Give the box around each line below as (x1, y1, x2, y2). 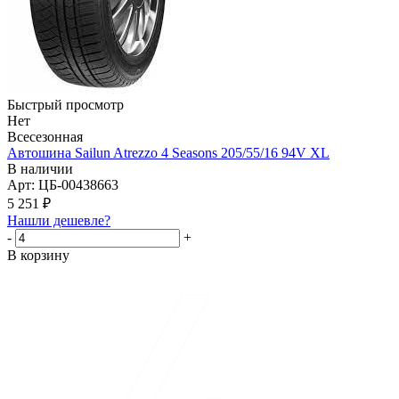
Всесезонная (7, 129, 83, 145)
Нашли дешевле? (7, 213, 110, 229)
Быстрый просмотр (7, 97, 124, 113)
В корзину (7, 248, 69, 264)
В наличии (7, 161, 73, 177)
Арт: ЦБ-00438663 (7, 177, 118, 193)
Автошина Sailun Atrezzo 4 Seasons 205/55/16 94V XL (7, 145, 330, 161)
